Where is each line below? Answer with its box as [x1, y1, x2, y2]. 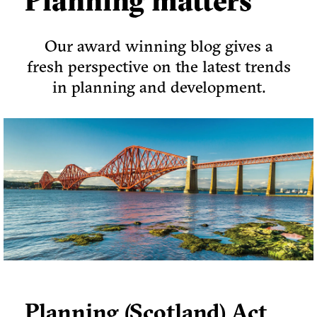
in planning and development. [52, 76, 265, 98]
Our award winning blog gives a [44, 35, 273, 57]
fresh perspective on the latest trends [26, 56, 291, 77]
